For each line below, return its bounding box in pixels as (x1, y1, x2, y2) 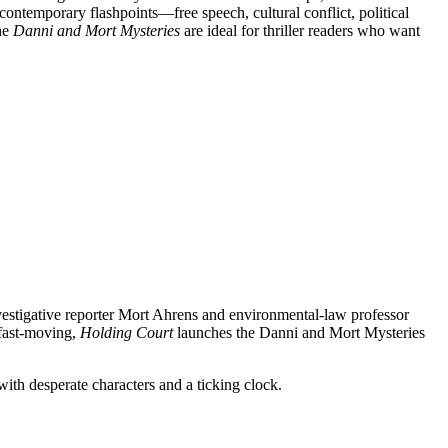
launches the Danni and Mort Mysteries (173, 324, 425, 342)
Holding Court (80, 324, 173, 342)
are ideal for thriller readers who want (180, 21, 420, 39)
